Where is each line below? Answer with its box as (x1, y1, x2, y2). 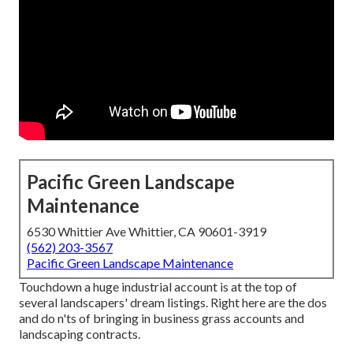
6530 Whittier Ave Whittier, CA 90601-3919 (27, 224, 266, 240)
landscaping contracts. (19, 326, 140, 342)
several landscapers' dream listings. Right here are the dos (19, 295, 327, 310)
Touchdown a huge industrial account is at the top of (19, 279, 297, 295)
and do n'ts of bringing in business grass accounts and (19, 310, 304, 326)
